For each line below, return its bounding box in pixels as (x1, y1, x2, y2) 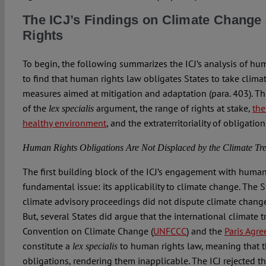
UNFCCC (153, 225, 186, 237)
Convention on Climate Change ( (22, 225, 153, 237)
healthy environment (22, 117, 106, 129)
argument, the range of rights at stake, (93, 102, 252, 115)
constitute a (22, 240, 72, 252)
